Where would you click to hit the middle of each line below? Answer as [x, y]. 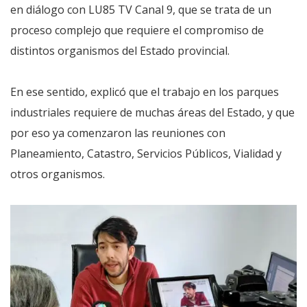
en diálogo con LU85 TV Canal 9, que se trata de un [141, 10]
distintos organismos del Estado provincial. [120, 51]
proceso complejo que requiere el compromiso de [137, 30]
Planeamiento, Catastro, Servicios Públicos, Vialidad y [146, 153]
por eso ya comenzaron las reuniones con [118, 133]
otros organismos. [58, 174]
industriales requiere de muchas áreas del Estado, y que [152, 112]
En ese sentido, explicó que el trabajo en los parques [145, 92]
